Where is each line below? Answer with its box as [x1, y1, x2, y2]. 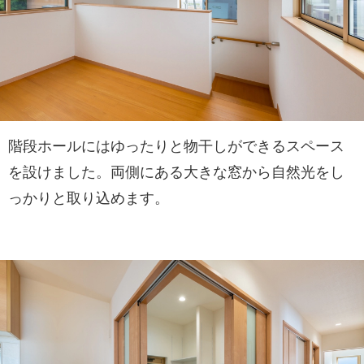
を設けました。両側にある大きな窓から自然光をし [8, 164, 344, 181]
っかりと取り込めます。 [8, 190, 169, 207]
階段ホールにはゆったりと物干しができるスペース [8, 138, 344, 155]
